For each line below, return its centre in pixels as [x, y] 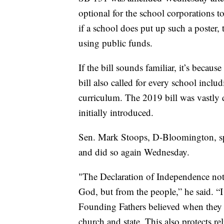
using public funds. [115, 43]
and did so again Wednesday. [134, 152]
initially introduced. [116, 112]
